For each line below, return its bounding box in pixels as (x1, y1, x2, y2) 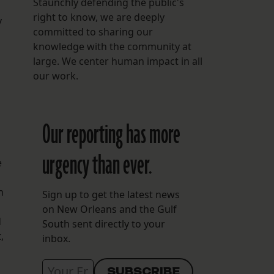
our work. (32, 69, 78, 83)
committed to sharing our (32, 25, 153, 39)
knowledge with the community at (32, 40, 191, 54)
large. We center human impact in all (32, 54, 202, 68)
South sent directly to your (42, 217, 165, 231)
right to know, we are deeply (32, 10, 165, 24)
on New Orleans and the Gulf (42, 202, 177, 217)
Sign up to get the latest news (42, 188, 180, 202)
